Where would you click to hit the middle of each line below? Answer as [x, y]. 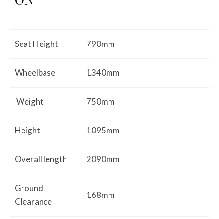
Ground [29, 188]
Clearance [33, 202]
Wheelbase [35, 73]
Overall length [41, 159]
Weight [29, 101]
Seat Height [36, 44]
